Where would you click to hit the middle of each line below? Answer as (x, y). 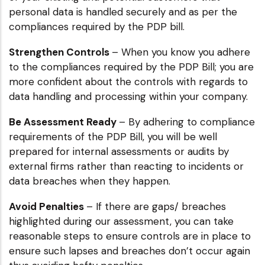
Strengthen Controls (60, 52)
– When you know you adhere (181, 52)
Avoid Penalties (48, 206)
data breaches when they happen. (90, 181)
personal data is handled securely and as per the (123, 12)
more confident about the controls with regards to (128, 81)
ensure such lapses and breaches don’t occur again (130, 251)
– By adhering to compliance (187, 122)
